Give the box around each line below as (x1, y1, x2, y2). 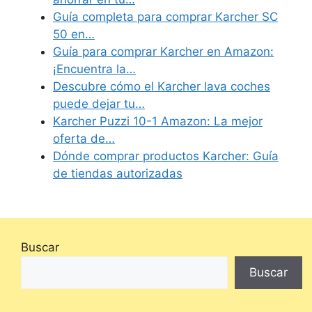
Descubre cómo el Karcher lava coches (53, 79, 270, 94)
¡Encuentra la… (53, 62, 136, 77)
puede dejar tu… (53, 97, 145, 111)
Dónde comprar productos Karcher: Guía (53, 149, 279, 164)
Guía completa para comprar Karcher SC (53, 10, 278, 24)
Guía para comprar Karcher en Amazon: (53, 45, 274, 59)
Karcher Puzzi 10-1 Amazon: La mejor (53, 114, 263, 129)
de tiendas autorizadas (53, 166, 182, 181)
